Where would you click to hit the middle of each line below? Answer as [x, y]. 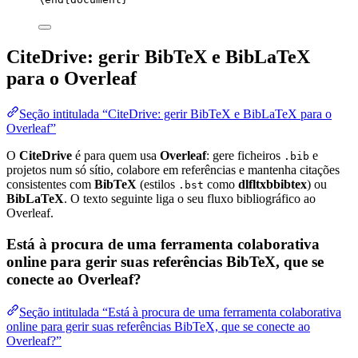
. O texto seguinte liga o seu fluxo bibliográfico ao [190, 199]
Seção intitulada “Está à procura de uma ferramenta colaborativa [180, 312]
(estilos [157, 185]
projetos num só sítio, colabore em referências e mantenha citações [173, 170]
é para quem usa [116, 156]
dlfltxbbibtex [272, 185]
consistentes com [50, 185]
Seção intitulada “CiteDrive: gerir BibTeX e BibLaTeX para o [175, 114]
